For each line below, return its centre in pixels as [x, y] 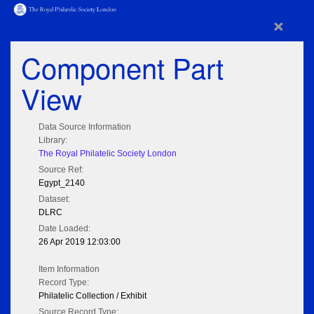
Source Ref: [61, 170]
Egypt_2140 [62, 183]
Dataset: [54, 199]
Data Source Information [85, 127]
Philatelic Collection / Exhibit [93, 296]
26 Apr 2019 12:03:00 [80, 242]
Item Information [69, 269]
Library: [53, 141]
